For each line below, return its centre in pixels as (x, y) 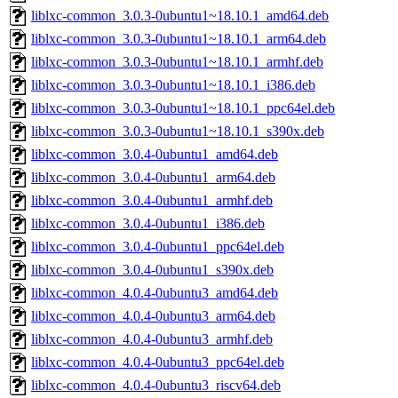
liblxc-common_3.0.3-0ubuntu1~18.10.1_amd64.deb (180, 16)
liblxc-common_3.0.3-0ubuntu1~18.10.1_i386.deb (173, 85)
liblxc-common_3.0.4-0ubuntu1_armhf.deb (152, 201)
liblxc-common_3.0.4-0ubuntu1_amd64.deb (155, 155)
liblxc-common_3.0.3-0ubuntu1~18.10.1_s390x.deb (178, 131)
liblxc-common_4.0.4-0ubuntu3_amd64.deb (155, 293)
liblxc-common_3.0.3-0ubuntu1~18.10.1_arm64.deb (179, 39)
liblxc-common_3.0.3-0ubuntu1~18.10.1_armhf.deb (177, 62)
